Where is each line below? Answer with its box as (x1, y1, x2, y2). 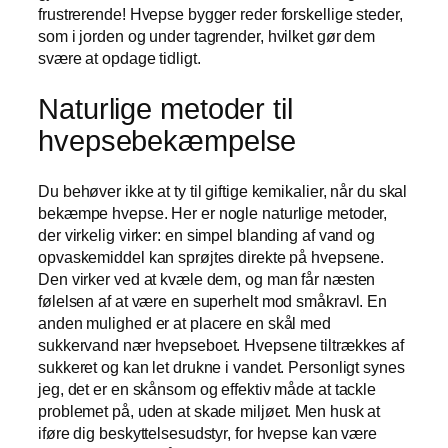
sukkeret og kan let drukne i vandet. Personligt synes (38, 358, 405, 377)
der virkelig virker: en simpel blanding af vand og (38, 226, 375, 245)
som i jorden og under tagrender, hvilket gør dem (38, 27, 376, 46)
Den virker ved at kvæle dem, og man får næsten (38, 270, 376, 289)
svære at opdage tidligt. (38, 49, 201, 68)
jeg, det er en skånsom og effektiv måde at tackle (38, 380, 377, 399)
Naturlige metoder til (38, 92, 293, 125)
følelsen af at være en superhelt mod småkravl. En (38, 292, 388, 311)
